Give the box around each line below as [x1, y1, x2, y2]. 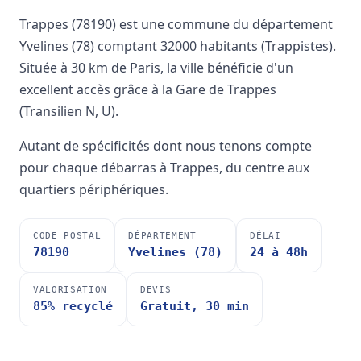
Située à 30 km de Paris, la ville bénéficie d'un [19, 59, 293, 77]
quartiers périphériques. [19, 180, 168, 199]
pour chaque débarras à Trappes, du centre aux [19, 159, 309, 177]
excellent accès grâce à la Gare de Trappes [19, 81, 276, 99]
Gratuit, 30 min [140, 299, 249, 314]
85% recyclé [33, 299, 113, 314]
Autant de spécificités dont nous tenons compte [19, 137, 312, 156]
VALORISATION [33, 284, 107, 296]
